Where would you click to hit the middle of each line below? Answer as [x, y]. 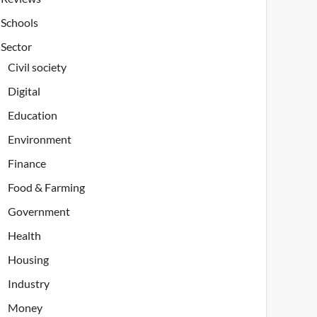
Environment [40, 139]
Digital [24, 91]
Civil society [38, 67]
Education [33, 115]
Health [25, 236]
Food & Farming [47, 188]
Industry [29, 284]
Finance [27, 163]
